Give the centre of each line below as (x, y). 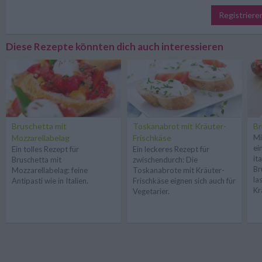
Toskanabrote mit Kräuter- (178, 170)
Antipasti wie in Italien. (50, 180)
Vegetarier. (151, 191)
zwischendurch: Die (165, 159)
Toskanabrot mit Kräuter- (179, 126)
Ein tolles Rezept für (45, 149)
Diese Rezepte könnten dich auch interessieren (115, 46)
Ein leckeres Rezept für (171, 149)
